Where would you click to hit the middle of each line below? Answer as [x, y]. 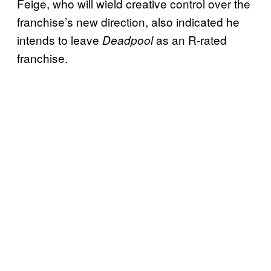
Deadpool [128, 40]
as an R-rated [190, 39]
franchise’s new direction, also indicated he [128, 21]
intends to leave [60, 39]
